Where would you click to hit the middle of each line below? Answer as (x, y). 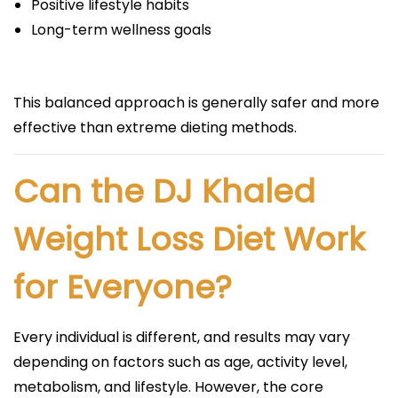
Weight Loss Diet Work (189, 239)
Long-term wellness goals (121, 29)
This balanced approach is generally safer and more (196, 102)
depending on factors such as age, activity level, (180, 362)
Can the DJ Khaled (164, 191)
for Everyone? (123, 287)
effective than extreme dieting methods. (155, 127)
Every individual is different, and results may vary (182, 337)
